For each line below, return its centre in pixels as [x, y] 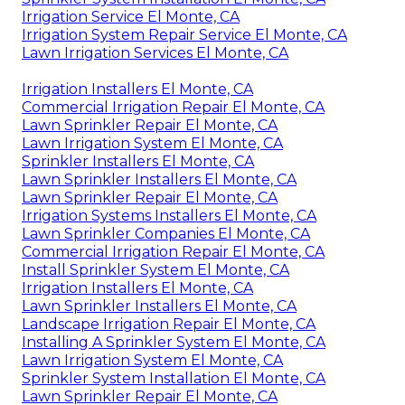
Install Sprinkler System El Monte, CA [155, 270]
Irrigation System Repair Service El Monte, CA [184, 35]
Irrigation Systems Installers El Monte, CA [169, 216]
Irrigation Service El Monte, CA [131, 17]
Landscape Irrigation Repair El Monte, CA [169, 325]
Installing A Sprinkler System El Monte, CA [174, 343]
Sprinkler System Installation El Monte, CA [174, 379]
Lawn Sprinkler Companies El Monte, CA [166, 234]
